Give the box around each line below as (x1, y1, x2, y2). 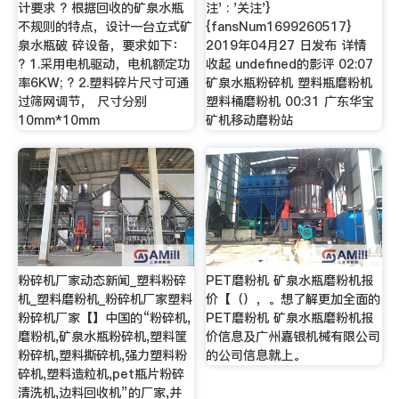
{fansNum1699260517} (206, 18, 352, 37)
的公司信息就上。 (206, 346, 306, 365)
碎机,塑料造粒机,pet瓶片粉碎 (17, 365, 184, 384)
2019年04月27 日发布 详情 (206, 37, 367, 55)
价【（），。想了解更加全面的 (206, 290, 381, 309)
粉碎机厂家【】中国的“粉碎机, (17, 309, 191, 328)
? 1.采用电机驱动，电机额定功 (17, 55, 190, 74)
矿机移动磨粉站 (206, 111, 294, 130)
